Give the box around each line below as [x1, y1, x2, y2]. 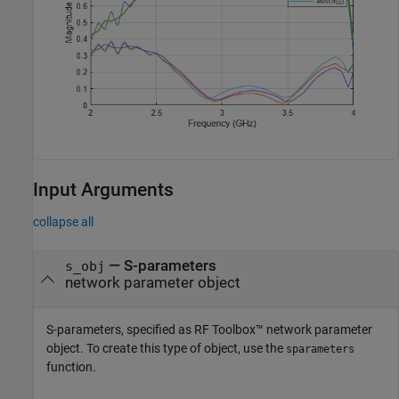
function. [46, 360, 96, 375]
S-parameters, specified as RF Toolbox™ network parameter [46, 322, 372, 338]
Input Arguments [33, 178, 174, 200]
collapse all [33, 214, 94, 229]
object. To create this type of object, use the [46, 341, 286, 356]
